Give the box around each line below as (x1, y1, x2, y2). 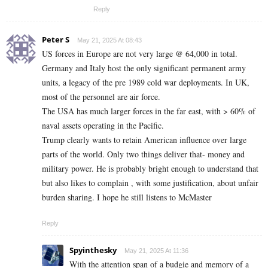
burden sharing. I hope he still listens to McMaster (42, 191, 212, 203)
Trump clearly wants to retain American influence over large (42, 134, 246, 146)
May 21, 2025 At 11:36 (124, 247, 188, 255)
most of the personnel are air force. (42, 91, 160, 103)
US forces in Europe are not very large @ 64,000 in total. (42, 48, 237, 60)
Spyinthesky (69, 245, 117, 256)
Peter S (42, 34, 69, 45)
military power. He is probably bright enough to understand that (42, 163, 258, 175)
